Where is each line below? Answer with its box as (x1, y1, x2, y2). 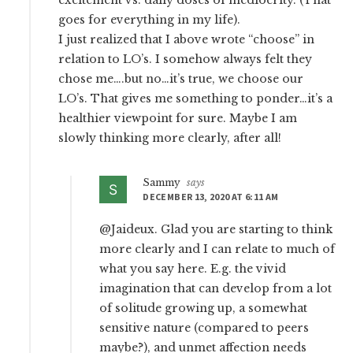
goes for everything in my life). (58, 13, 241, 28)
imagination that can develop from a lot (99, 281, 333, 296)
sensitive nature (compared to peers (99, 321, 310, 336)
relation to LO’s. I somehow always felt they (58, 52, 313, 67)
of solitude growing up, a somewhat (99, 301, 308, 316)
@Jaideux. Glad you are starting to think (99, 222, 333, 237)
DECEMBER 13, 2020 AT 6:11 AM (143, 191, 279, 203)
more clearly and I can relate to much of (99, 242, 336, 257)
